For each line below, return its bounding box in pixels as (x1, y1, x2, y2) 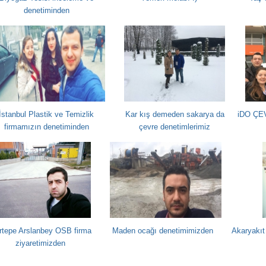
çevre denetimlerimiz (139, 122, 210, 131)
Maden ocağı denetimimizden (112, 226, 213, 235)
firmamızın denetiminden (4, 122, 89, 131)
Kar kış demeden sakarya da (125, 110, 224, 119)
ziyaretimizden (15, 239, 65, 248)
